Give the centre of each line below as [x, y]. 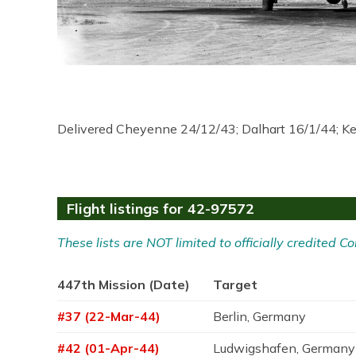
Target [236, 284]
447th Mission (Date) [124, 284]
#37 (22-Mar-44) [109, 316]
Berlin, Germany [260, 316]
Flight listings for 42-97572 [161, 209]
